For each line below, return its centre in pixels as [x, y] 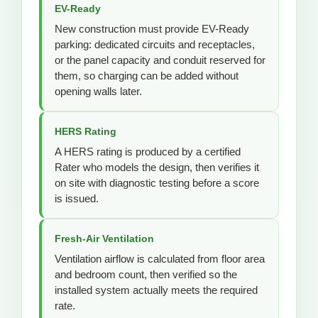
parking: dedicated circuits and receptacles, [155, 44]
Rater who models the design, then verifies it [157, 167]
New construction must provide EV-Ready [152, 28]
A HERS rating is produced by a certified [148, 151]
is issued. [77, 198]
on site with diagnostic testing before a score [157, 182]
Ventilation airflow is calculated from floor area [160, 258]
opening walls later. [98, 91]
